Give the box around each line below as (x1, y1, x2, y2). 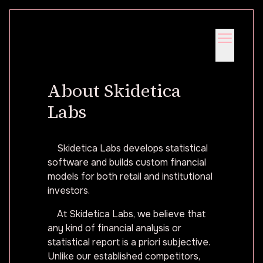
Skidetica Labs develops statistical (57, 142, 208, 154)
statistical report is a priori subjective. (48, 236, 210, 248)
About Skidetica (48, 79, 181, 103)
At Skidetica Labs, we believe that (57, 208, 205, 220)
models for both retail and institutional (48, 170, 213, 183)
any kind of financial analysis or (48, 222, 181, 234)
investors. (48, 184, 90, 197)
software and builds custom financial (48, 156, 206, 168)
